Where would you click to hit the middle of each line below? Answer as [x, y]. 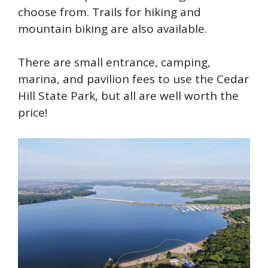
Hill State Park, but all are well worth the [128, 96]
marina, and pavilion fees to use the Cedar [133, 79]
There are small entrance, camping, [114, 63]
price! [33, 113]
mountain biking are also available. [112, 28]
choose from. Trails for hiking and [109, 12]
